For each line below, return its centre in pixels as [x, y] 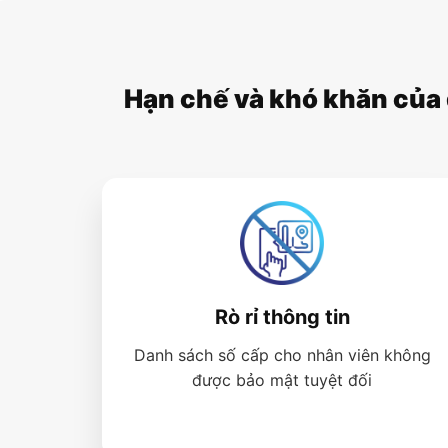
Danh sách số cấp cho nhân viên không [282, 355]
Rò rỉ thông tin [282, 317]
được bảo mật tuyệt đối [282, 380]
